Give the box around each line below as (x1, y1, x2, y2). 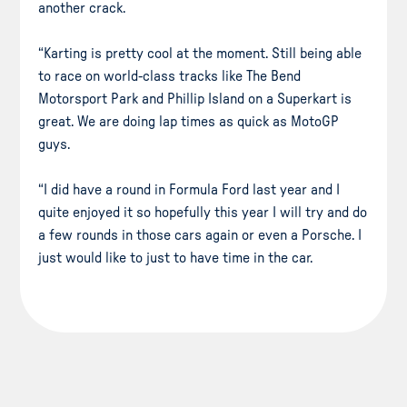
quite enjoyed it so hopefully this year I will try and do (38, 204, 368, 220)
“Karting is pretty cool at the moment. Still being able (38, 45, 362, 61)
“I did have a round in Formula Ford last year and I (38, 182, 341, 197)
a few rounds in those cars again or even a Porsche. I (38, 227, 362, 243)
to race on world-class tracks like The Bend (38, 68, 302, 84)
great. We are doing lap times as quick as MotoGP (38, 114, 340, 129)
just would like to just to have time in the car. (38, 250, 313, 265)
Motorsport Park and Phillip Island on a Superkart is (38, 91, 352, 106)
